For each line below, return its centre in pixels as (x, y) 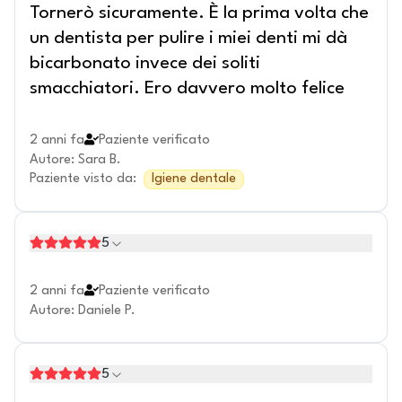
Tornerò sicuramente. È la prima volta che (199, 13)
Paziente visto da (81, 179)
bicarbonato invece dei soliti (145, 64)
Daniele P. (107, 311)
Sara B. (100, 160)
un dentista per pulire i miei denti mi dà (188, 39)
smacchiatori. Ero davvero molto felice (187, 89)
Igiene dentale (194, 179)
